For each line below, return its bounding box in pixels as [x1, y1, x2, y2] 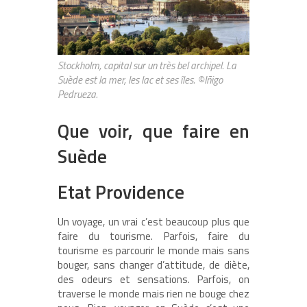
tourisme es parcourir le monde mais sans [58, 243, 249, 259]
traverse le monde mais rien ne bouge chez [58, 286, 249, 302]
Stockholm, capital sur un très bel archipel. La [58, 58, 236, 74]
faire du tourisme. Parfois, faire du [58, 228, 249, 245]
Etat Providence [58, 177, 184, 206]
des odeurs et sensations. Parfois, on [58, 271, 249, 288]
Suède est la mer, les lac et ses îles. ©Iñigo [58, 72, 223, 88]
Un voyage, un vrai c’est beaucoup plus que [58, 214, 249, 230]
